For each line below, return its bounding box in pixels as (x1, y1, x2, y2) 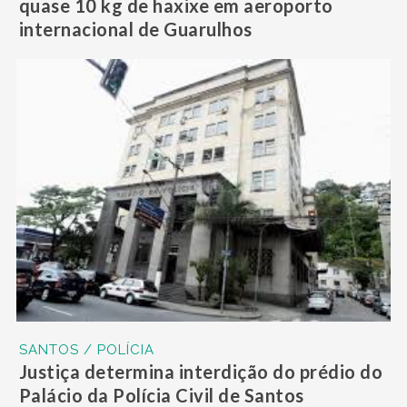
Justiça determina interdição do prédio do (18, 361, 383, 383)
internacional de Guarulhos (18, 18, 253, 41)
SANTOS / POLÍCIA (18, 342, 154, 359)
